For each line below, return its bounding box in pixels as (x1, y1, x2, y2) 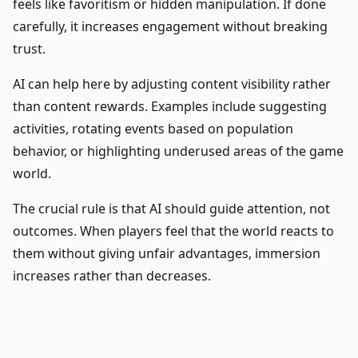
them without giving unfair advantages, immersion (13, 245, 320, 262)
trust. (13, 41, 46, 58)
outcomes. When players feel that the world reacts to (13, 223, 334, 240)
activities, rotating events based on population (13, 121, 293, 137)
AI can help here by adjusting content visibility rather (13, 76, 331, 93)
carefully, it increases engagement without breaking (13, 18, 328, 35)
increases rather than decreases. (13, 268, 211, 284)
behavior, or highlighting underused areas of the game (13, 143, 344, 160)
